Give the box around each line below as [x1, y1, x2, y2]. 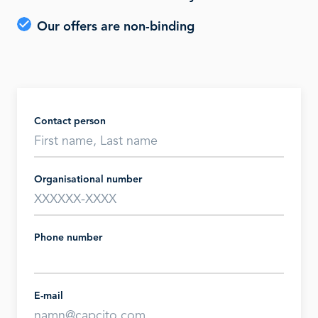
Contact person [34, 116, 106, 126]
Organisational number [34, 175, 142, 185]
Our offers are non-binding [37, 21, 194, 33]
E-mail [34, 291, 63, 301]
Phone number [34, 233, 102, 243]
